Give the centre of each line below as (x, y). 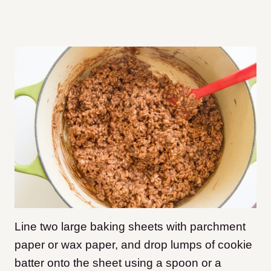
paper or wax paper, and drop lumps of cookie (133, 245)
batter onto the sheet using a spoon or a (118, 263)
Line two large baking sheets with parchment (130, 227)
